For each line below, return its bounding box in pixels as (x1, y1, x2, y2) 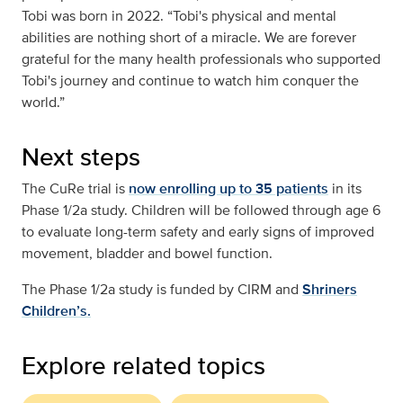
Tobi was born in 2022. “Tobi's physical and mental (22, 5, 336, 27)
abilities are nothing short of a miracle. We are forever (22, 27, 356, 49)
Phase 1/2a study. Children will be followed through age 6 (22, 200, 381, 221)
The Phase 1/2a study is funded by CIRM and (22, 279, 302, 300)
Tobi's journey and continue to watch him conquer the (22, 70, 359, 92)
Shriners (302, 279, 357, 300)
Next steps (22, 139, 140, 175)
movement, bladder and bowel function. (22, 243, 273, 264)
